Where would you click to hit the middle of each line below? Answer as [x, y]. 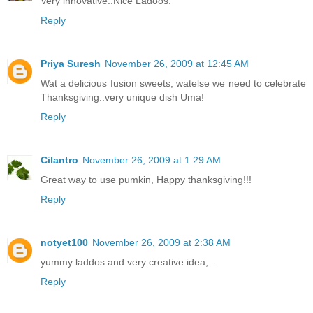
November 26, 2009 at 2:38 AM [161, 242]
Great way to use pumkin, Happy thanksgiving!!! [146, 179]
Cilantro [59, 160]
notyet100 [64, 242]
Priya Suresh [71, 63]
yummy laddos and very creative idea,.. [127, 262]
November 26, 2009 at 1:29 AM [152, 160]
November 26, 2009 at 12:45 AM [177, 63]
